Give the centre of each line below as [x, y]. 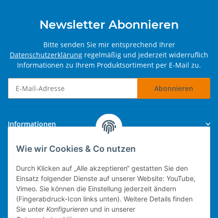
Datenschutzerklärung [46, 55]
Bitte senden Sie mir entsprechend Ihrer [109, 45]
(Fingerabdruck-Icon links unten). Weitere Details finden [104, 199]
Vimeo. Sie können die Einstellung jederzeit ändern [96, 189]
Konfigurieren [67, 209]
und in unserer [112, 209]
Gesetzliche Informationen [52, 150]
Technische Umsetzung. [47, 203]
